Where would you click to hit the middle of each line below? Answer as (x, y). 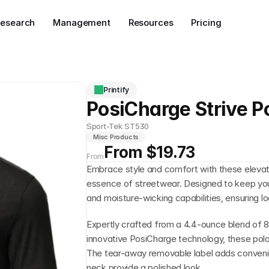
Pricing (206, 23)
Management (82, 23)
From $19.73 (150, 152)
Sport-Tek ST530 (118, 126)
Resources (151, 23)
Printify (116, 89)
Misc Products (116, 137)
